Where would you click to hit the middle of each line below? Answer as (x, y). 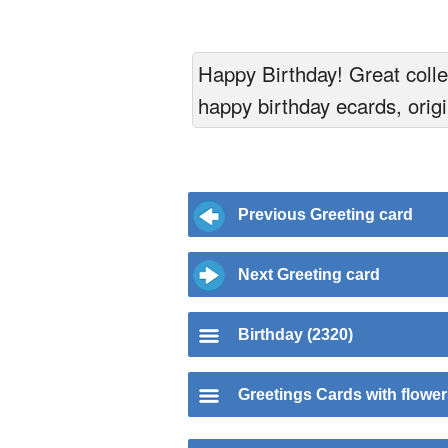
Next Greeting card (309, 275)
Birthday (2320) (295, 335)
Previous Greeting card (325, 215)
